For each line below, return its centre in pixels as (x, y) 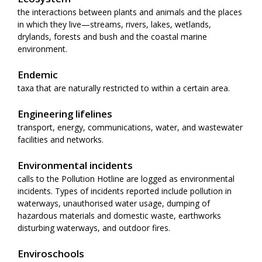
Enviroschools (51, 253)
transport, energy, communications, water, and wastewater (130, 127)
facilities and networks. (61, 139)
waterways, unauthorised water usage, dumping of (114, 203)
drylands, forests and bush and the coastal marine (112, 36)
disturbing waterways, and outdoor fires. (94, 227)
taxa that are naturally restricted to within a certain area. (124, 88)
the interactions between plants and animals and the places (130, 12)
